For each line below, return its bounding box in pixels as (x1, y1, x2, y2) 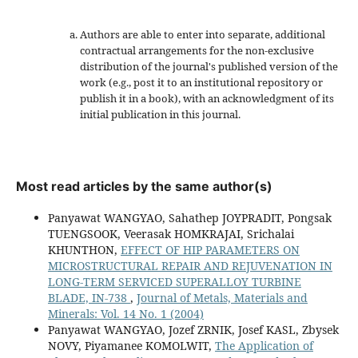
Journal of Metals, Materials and (136, 289, 308, 305)
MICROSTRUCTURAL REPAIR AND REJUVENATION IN (47, 257, 332, 273)
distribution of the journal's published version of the (79, 58, 338, 74)
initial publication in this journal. (79, 106, 241, 121)
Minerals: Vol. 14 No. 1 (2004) (47, 305, 204, 321)
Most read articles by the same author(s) (15, 177, 272, 194)
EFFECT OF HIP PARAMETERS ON (120, 241, 300, 257)
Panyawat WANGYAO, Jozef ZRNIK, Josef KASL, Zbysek (47, 321, 339, 337)
